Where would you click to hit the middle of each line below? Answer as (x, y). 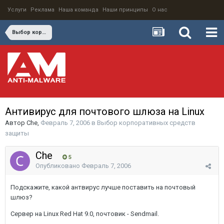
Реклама (42, 10)
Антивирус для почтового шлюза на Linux (105, 111)
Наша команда (78, 10)
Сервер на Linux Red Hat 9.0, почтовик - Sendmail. (85, 214)
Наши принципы (125, 10)
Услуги (17, 10)
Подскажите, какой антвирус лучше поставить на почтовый (103, 187)
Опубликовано (58, 166)
